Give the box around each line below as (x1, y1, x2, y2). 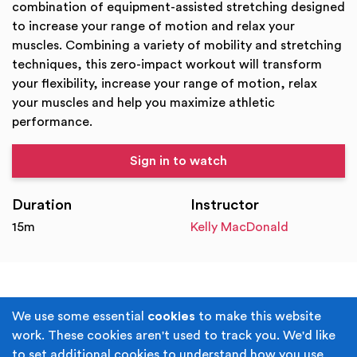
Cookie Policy (89, 335, 169, 348)
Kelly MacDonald (190, 221, 288, 233)
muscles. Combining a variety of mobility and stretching (12, 39, 342, 52)
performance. (12, 116, 92, 128)
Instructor (190, 198, 259, 213)
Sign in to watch (130, 155, 227, 167)
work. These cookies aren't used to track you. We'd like (12, 329, 335, 342)
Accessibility (194, 335, 268, 348)
